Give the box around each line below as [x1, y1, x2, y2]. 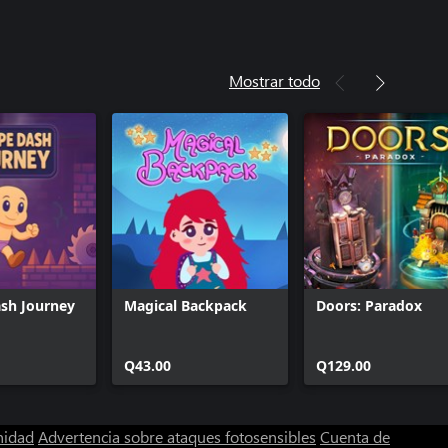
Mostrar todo [229, 70, 320, 91]
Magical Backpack [124, 296, 247, 315]
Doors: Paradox [316, 296, 422, 315]
